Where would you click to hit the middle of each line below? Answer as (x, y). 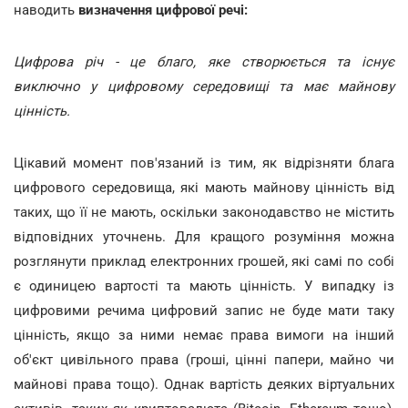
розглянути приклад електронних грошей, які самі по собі (204, 261)
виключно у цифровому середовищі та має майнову (204, 87)
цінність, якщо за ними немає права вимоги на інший (204, 335)
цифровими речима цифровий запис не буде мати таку (204, 311)
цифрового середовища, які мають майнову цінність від (204, 188)
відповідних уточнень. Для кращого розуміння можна (204, 237)
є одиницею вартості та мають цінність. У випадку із (204, 286)
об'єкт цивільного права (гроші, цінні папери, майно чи (204, 360)
